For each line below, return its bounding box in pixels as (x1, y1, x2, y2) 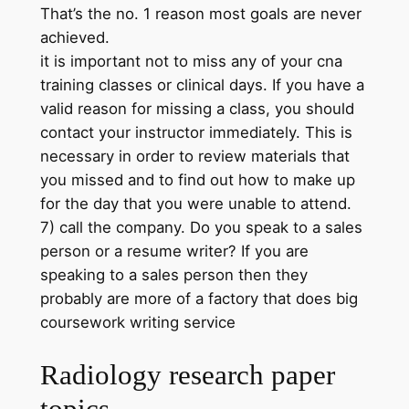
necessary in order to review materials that (39, 146, 350, 165)
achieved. (39, 27, 110, 47)
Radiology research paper (39, 358, 335, 391)
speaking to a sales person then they (39, 265, 308, 284)
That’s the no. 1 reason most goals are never (39, 4, 362, 23)
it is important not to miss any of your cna (39, 51, 342, 70)
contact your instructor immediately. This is (39, 122, 352, 142)
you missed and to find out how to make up (39, 170, 355, 189)
